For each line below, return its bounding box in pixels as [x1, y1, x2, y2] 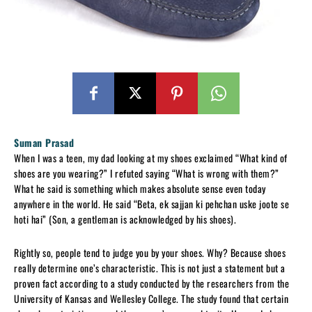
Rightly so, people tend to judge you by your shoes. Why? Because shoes [14, 244, 286, 260]
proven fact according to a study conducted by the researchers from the [14, 275, 289, 290]
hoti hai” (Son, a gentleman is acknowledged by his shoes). [14, 211, 236, 226]
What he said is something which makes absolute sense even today [14, 180, 266, 196]
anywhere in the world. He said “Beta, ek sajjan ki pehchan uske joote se [14, 196, 289, 211]
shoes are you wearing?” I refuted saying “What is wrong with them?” [14, 165, 279, 180]
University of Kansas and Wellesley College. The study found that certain [14, 290, 288, 306]
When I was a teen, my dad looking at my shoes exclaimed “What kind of [14, 150, 288, 165]
